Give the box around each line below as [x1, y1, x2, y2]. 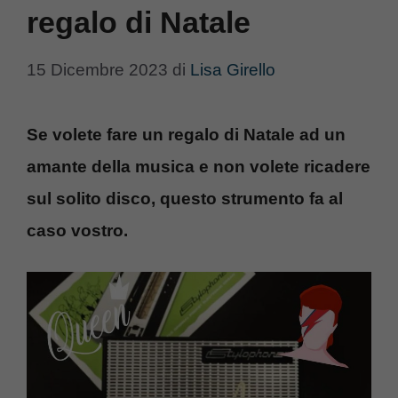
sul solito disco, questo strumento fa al [27, 188, 343, 208]
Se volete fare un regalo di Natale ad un [27, 124, 346, 144]
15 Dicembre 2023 [27, 60, 168, 79]
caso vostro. [27, 220, 128, 240]
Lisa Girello [190, 60, 275, 79]
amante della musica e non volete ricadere [27, 156, 370, 176]
